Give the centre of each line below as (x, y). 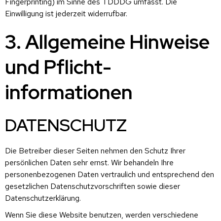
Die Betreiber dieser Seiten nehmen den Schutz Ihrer (95, 150)
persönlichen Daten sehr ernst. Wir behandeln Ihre (89, 162)
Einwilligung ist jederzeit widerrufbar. (66, 13)
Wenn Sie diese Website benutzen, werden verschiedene (102, 215)
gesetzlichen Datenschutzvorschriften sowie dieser (92, 186)
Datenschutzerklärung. (43, 198)
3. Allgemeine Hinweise (107, 42)
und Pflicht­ (58, 67)
